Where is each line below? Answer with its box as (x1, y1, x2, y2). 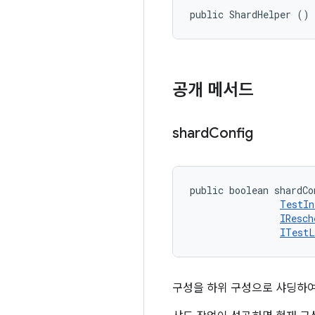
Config (209, 124, 253, 142)
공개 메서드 (172, 79, 254, 101)
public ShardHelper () (190, 8, 309, 21)
